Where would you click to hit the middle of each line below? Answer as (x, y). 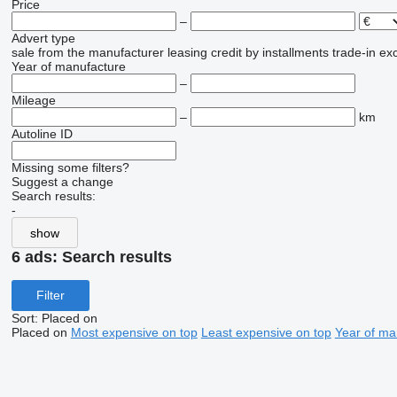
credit (226, 52)
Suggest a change (62, 182)
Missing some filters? (70, 167)
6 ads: (36, 257)
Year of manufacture (68, 66)
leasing (187, 52)
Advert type (43, 38)
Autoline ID (42, 134)
